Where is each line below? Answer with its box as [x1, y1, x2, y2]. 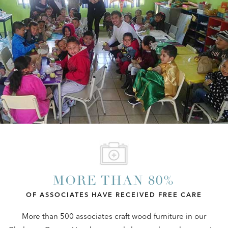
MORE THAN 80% [53, 175, 175, 188]
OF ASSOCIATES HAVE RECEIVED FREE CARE [25, 190, 202, 198]
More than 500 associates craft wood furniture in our [22, 211, 206, 221]
